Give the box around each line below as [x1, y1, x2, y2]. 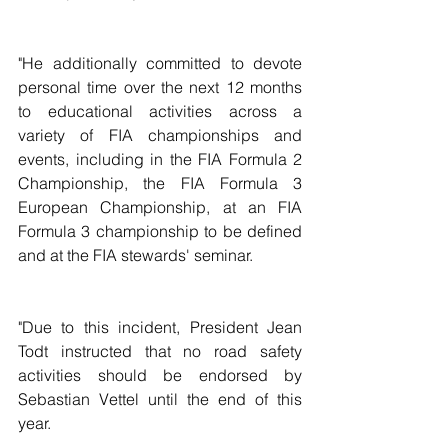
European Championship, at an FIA [18, 196, 302, 217]
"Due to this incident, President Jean [18, 316, 302, 337]
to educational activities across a [18, 100, 302, 121]
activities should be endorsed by [18, 364, 302, 385]
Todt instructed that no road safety [18, 340, 302, 361]
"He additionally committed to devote [18, 52, 302, 73]
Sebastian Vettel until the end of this [18, 388, 302, 409]
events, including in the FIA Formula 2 [18, 148, 302, 169]
